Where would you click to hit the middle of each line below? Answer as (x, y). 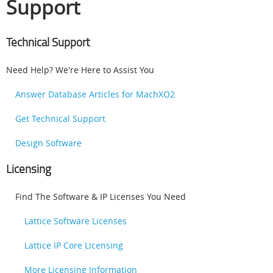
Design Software (48, 143)
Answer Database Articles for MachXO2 (95, 94)
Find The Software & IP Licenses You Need (101, 196)
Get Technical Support (60, 118)
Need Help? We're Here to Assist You (80, 69)
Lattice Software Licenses (76, 221)
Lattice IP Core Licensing (74, 245)
